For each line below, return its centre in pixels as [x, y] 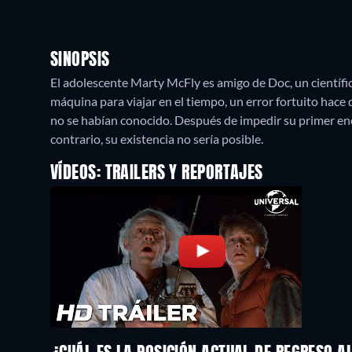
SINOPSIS [80, 60]
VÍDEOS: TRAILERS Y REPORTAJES [157, 174]
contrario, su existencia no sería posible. [157, 139]
